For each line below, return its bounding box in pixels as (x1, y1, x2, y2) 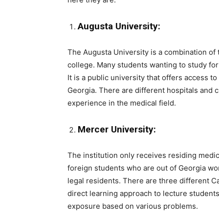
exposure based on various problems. (67, 201, 198, 211)
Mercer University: (78, 124, 156, 135)
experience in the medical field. (67, 98, 176, 108)
